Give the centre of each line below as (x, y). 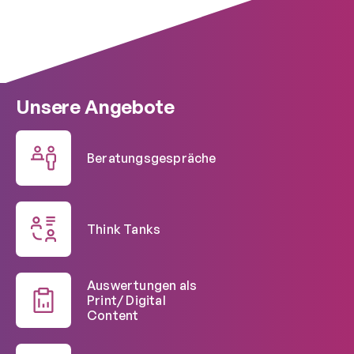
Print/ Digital (126, 300)
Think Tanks (124, 229)
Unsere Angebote (95, 107)
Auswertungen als (142, 285)
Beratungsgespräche (152, 158)
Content (113, 315)
